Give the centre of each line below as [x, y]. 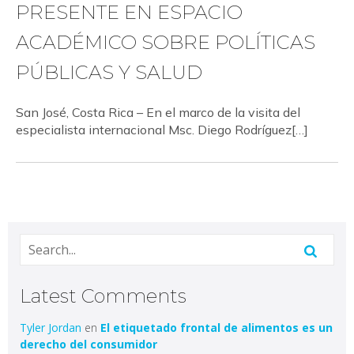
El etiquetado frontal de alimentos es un [217, 328]
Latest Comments [103, 296]
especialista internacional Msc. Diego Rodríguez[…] [162, 130]
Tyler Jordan [51, 328]
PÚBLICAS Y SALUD [109, 72]
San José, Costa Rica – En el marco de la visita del [158, 112]
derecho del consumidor [88, 344]
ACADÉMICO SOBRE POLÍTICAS [166, 42]
